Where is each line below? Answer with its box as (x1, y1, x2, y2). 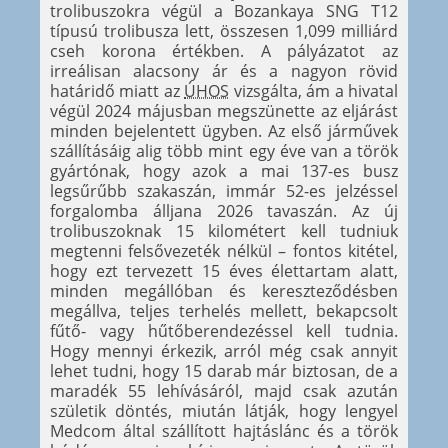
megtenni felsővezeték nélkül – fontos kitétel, (50, 239, 398, 262)
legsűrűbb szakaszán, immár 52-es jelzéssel (50, 179, 398, 202)
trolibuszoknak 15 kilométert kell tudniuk (50, 219, 398, 242)
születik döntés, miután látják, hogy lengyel (50, 399, 398, 422)
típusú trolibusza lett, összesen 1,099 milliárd (50, 19, 398, 42)
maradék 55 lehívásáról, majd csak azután (50, 379, 398, 402)
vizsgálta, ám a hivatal (229, 79, 399, 102)
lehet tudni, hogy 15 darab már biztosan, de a (50, 359, 398, 382)
